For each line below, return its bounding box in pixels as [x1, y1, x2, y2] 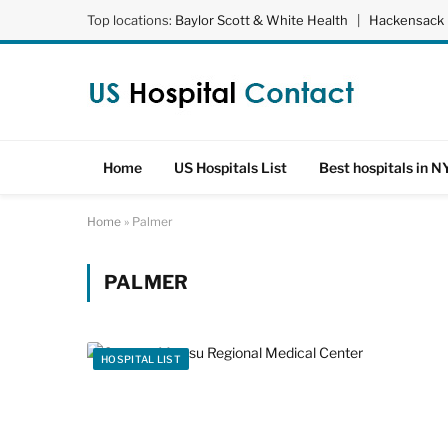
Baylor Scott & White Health [175, 11, 348, 28]
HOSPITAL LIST [101, 353, 181, 365]
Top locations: [87, 11, 175, 28]
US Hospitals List [174, 158, 287, 176]
